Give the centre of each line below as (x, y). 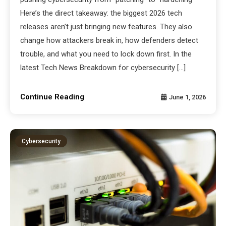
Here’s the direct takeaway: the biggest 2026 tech (101, 13)
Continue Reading (52, 97)
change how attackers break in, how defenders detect (109, 40)
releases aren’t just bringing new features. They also (106, 26)
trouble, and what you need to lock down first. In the (106, 54)
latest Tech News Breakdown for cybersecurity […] (103, 67)
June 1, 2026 (187, 97)
